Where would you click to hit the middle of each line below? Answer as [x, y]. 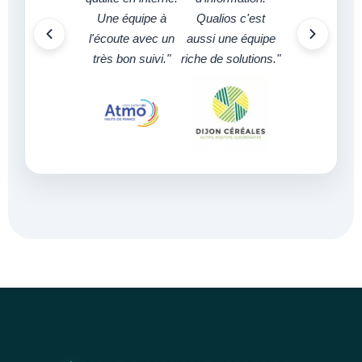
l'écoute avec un [131, 38]
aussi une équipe [231, 38]
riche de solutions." [231, 58]
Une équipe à [131, 18]
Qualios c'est [231, 18]
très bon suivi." [131, 58]
